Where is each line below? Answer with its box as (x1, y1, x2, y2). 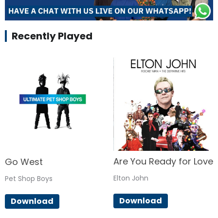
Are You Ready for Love (113, 155, 213, 167)
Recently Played (12, 29, 92, 43)
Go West (5, 156, 43, 168)
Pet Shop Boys (5, 174, 53, 184)
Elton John (113, 173, 148, 183)
